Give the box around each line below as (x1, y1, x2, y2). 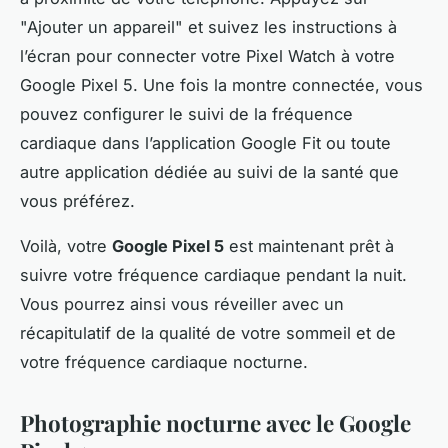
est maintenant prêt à (224, 236, 394, 257)
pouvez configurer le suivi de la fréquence (20, 104, 353, 125)
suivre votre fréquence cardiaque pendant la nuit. (20, 265, 407, 286)
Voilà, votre (20, 236, 112, 257)
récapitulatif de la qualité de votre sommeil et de (20, 323, 396, 344)
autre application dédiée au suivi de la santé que (20, 162, 399, 183)
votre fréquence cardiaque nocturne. (20, 352, 308, 373)
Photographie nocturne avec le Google (20, 408, 411, 439)
